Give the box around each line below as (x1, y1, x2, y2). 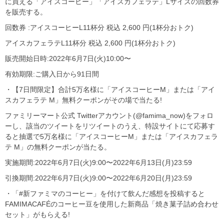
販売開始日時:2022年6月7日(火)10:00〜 (5, 54, 131, 63)
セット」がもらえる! (5, 210, 70, 219)
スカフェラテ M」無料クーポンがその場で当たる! (5, 96, 162, 104)
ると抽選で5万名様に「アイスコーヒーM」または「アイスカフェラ (5, 132, 218, 141)
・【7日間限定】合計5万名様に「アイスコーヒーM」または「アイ (5, 85, 215, 94)
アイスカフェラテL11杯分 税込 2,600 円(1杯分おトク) (5, 39, 175, 47)
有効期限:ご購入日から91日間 (5, 70, 99, 78)
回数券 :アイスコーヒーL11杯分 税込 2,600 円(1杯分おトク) (5, 23, 193, 32)
